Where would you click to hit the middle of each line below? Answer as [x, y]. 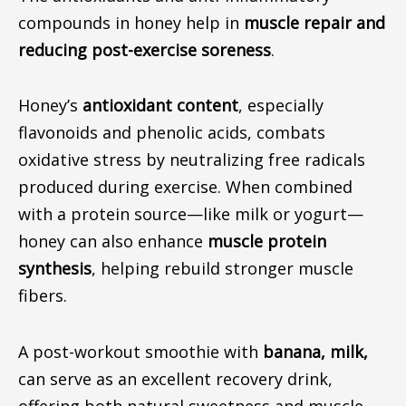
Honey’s [50, 105]
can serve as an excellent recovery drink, [175, 378]
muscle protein [266, 241]
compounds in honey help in [130, 22]
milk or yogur [285, 214]
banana [291, 351]
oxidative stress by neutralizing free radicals [191, 159]
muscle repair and [314, 22]
